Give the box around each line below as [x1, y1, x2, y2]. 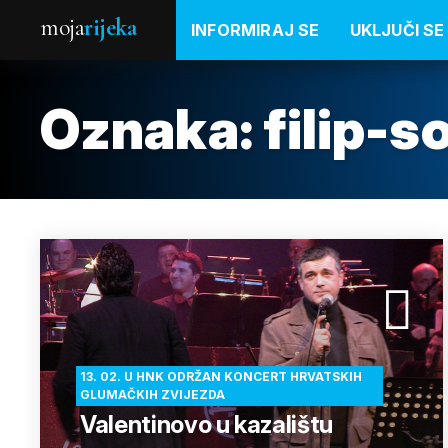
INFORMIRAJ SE [191, 20, 320, 40]
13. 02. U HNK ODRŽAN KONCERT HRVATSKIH [80, 369, 362, 384]
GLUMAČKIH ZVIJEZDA [80, 387, 225, 402]
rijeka [84, 13, 136, 42]
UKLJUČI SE [349, 20, 445, 40]
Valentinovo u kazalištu [80, 410, 333, 439]
